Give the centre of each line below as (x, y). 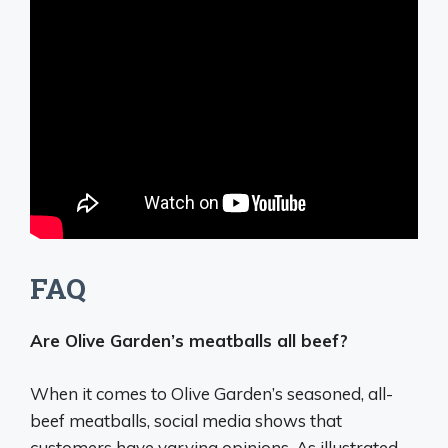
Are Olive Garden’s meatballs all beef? (189, 341)
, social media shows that (244, 420)
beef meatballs (88, 420)
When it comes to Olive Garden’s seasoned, (199, 393)
